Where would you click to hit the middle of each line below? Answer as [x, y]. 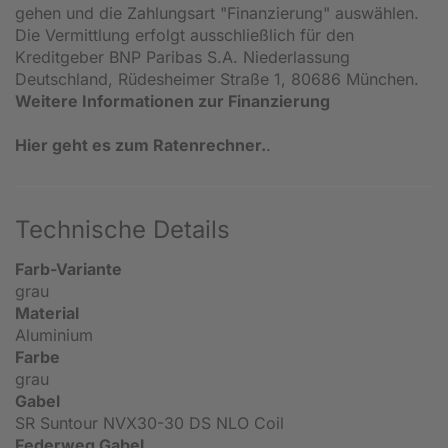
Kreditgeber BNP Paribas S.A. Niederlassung [182, 57]
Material [47, 313]
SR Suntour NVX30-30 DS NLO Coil [149, 423]
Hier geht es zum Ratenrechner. [140, 145]
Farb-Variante [68, 269]
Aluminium [54, 335]
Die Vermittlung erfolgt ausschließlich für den [184, 35]
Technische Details [122, 230]
